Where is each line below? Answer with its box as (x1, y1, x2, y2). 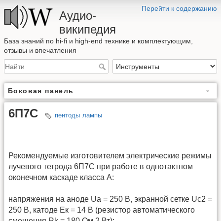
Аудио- (59, 9, 96, 22)
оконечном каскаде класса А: (8, 173, 114, 182)
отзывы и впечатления (4, 46, 76, 54)
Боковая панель (8, 87, 74, 95)
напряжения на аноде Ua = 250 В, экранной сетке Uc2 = (8, 194, 212, 203)
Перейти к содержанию (142, 4, 217, 12)
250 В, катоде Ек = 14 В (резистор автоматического (8, 205, 195, 214)
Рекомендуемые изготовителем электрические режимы (8, 151, 212, 160)
